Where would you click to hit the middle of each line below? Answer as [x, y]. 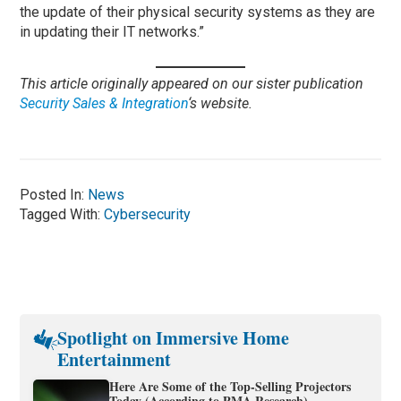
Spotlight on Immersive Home [173, 337]
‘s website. [221, 103]
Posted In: [54, 194]
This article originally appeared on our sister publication [192, 83]
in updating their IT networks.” [112, 31]
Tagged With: [62, 214]
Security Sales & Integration [104, 103]
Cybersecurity [148, 214]
